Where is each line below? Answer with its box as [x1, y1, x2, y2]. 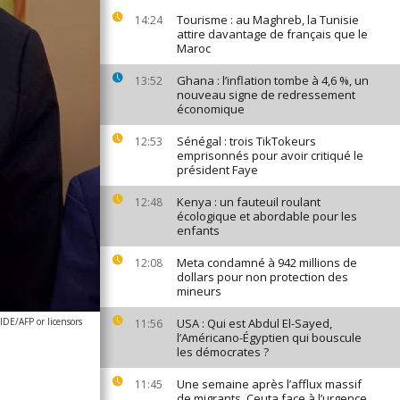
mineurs [177, 283, 221, 299]
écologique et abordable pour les [177, 208, 357, 224]
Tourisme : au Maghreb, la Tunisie [177, 12, 359, 28]
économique [177, 101, 245, 117]
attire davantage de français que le [177, 26, 368, 42]
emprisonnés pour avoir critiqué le [177, 147, 363, 163]
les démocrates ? [177, 344, 269, 360]
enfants [177, 222, 220, 238]
